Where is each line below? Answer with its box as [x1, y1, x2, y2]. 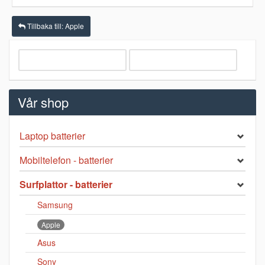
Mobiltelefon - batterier [20, 153, 113, 167]
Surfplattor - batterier [20, 177, 112, 192]
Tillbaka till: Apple [25, 21, 84, 31]
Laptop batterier [20, 129, 85, 143]
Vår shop [18, 93, 69, 112]
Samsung [37, 199, 73, 211]
